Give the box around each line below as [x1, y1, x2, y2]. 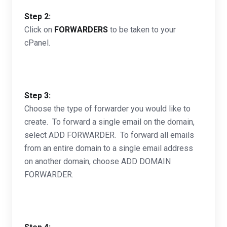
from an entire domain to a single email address [24, 143, 193, 153]
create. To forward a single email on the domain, [24, 117, 195, 127]
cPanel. [24, 38, 50, 48]
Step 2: [24, 12, 51, 21]
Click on [24, 25, 54, 34]
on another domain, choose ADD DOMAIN [24, 157, 171, 166]
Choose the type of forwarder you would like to [24, 104, 191, 113]
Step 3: [24, 91, 51, 100]
